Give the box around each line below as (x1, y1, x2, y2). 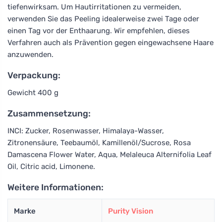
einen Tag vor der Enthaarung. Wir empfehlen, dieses (7, 26, 190, 35)
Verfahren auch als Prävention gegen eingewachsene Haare (7, 38, 214, 47)
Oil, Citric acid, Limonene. (7, 162, 95, 171)
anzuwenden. (7, 50, 54, 59)
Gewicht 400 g (7, 88, 58, 97)
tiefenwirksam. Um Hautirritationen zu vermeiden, (7, 2, 181, 11)
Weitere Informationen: (7, 182, 104, 192)
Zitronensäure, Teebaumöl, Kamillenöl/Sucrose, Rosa (7, 138, 191, 147)
